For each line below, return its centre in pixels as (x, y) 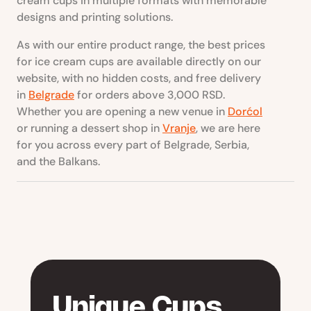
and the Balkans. (58, 161)
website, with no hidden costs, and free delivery (139, 78)
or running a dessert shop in (90, 128)
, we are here (228, 128)
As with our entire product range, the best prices (141, 44)
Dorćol (245, 111)
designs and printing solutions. (95, 17)
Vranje (179, 128)
